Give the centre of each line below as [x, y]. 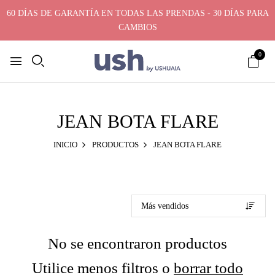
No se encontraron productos [137, 244]
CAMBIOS [137, 27]
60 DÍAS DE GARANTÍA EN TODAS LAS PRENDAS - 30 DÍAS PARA [137, 13]
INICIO [65, 144]
